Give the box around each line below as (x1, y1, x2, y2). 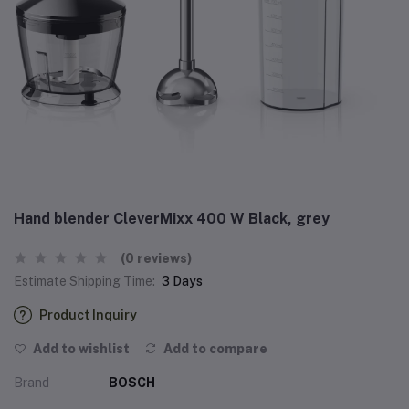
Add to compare (161, 341, 267, 356)
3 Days (162, 274, 203, 288)
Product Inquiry (39, 308, 137, 322)
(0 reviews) (121, 251, 192, 266)
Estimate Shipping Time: (14, 274, 155, 288)
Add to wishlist (30, 341, 130, 356)
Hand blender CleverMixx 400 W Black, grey (14, 210, 330, 227)
